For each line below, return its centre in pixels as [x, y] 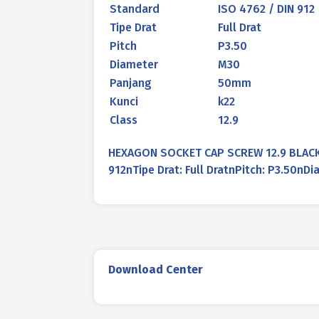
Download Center [156, 270]
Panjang [131, 83]
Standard [135, 9]
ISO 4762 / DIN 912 [266, 9]
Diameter [134, 64]
